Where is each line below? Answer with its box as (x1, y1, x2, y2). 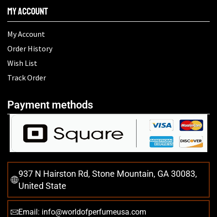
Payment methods (7, 98, 93, 111)
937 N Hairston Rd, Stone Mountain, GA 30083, (18, 169, 197, 179)
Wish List (7, 58, 37, 68)
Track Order (7, 73, 46, 83)
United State (18, 181, 66, 191)
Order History (7, 44, 52, 54)
